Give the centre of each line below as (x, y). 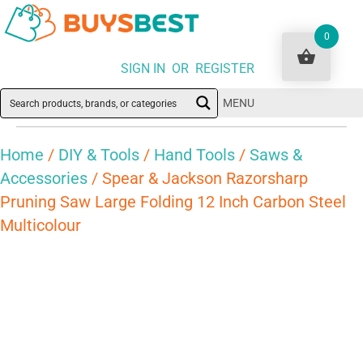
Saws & (276, 154)
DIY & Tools (99, 154)
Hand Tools (194, 154)
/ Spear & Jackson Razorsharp (198, 178)
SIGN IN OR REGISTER (188, 69)
